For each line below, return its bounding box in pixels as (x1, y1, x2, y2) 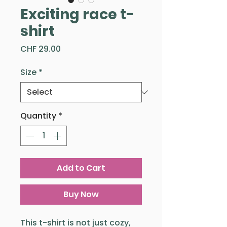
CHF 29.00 (20, 43, 61, 55)
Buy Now (63, 188, 99, 200)
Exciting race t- (20, 4, 134, 24)
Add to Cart (57, 162, 105, 174)
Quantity (20, 109, 56, 122)
